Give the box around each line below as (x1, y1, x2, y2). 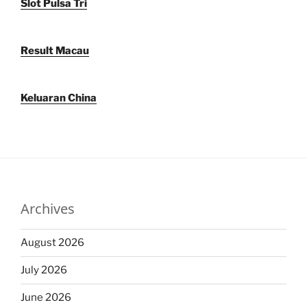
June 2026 (21, 291, 71, 304)
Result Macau (21, 44, 89, 57)
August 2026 (21, 236, 84, 249)
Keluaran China (21, 91, 97, 104)
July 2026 (21, 264, 67, 277)
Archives (21, 199, 75, 218)
